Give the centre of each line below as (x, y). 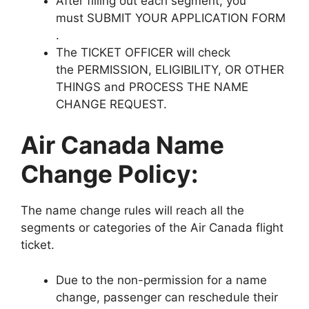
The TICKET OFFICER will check (143, 52)
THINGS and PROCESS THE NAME (152, 87)
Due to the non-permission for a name (161, 280)
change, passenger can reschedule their (167, 297)
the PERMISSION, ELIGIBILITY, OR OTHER (170, 69)
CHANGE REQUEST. (111, 104)
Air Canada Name (122, 145)
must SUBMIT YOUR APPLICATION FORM (171, 18)
